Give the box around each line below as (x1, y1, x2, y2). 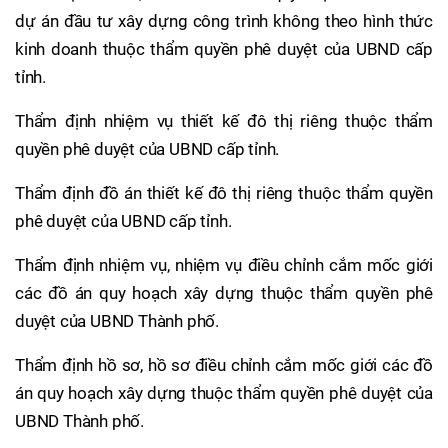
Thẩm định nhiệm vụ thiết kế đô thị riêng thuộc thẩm (15, 110, 433, 131)
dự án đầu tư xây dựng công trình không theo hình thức (15, 10, 433, 31)
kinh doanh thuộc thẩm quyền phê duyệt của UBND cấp (15, 38, 433, 59)
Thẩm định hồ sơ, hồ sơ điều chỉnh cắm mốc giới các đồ (15, 354, 433, 375)
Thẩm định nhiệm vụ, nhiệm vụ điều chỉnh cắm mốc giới (15, 254, 433, 275)
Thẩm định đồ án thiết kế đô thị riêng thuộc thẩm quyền (15, 182, 433, 203)
